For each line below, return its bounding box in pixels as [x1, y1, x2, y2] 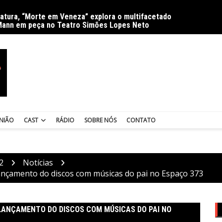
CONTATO [126, 115, 156, 124]
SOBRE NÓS [84, 115, 116, 124]
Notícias [23, 157, 53, 168]
